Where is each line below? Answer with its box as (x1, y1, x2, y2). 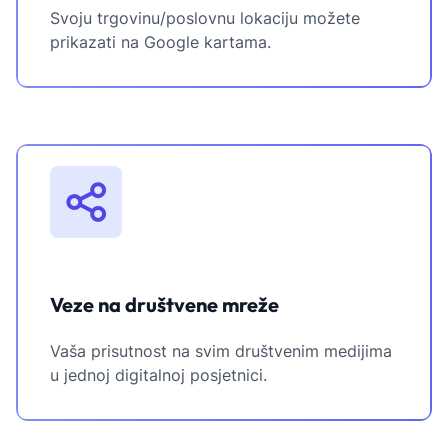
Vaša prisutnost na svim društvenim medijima (50, 341, 392, 362)
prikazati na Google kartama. (50, 32, 271, 53)
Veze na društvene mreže (50, 292, 279, 318)
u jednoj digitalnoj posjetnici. (50, 365, 267, 386)
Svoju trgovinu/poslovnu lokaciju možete (50, 8, 360, 29)
